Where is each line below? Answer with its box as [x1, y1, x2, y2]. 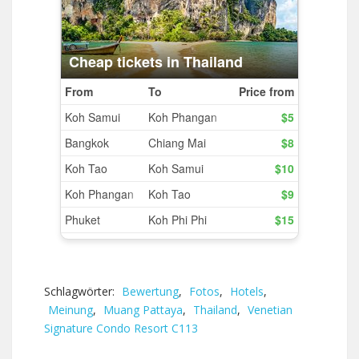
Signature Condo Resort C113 [44, 321, 198, 336]
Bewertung [122, 284, 179, 299]
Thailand [193, 302, 237, 317]
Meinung [48, 302, 93, 317]
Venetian [248, 302, 292, 317]
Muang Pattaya [103, 302, 183, 317]
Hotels [230, 284, 264, 299]
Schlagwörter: [44, 284, 118, 299]
